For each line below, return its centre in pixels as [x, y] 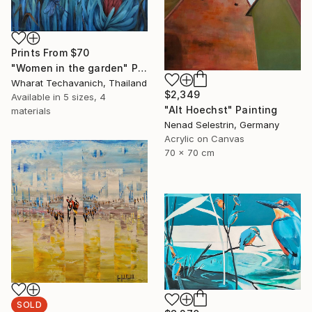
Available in [37, 96]
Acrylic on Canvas [204, 139]
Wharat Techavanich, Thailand [79, 83]
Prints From [41, 52]
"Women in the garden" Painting [142, 68]
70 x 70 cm [189, 153]
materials [31, 110]
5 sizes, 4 [85, 96]
